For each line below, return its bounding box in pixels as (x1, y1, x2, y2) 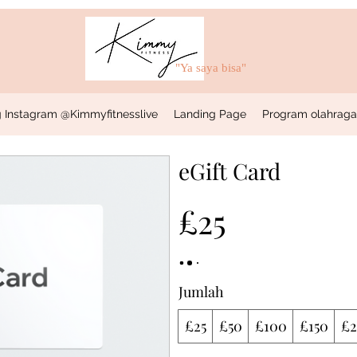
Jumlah (178, 282, 224, 301)
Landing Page (173, 108, 246, 120)
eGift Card (178, 156, 280, 186)
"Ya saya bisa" (175, 61, 246, 74)
